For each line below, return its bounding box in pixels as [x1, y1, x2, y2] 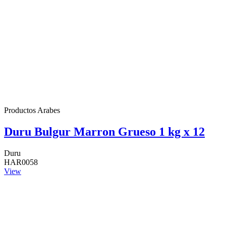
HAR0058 [4, 157, 38, 166]
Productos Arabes [4, 106, 60, 115]
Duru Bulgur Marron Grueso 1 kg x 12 [4, 125, 205, 138]
